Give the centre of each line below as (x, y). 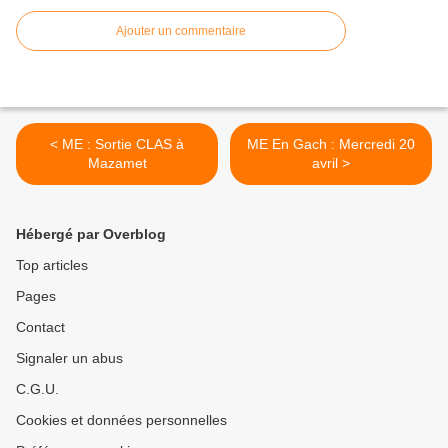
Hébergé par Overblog (91, 234)
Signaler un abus (69, 358)
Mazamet (117, 163)
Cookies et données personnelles (121, 420)
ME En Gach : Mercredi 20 (331, 144)
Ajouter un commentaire (181, 31)
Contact (40, 327)
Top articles (52, 265)
